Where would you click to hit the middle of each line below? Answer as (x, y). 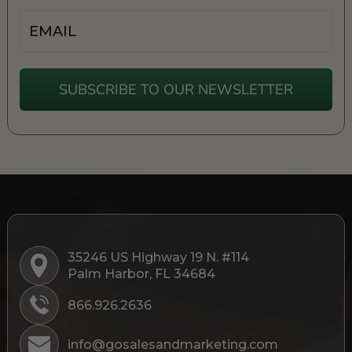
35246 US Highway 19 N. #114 (162, 257)
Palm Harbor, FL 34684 (141, 274)
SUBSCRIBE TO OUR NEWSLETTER (176, 90)
